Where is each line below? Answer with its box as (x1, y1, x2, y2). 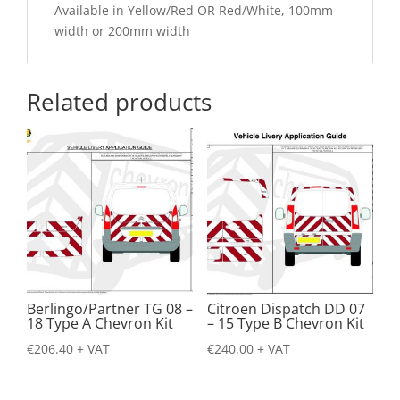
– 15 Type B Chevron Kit (206, 312, 364, 333)
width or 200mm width (54, 22, 190, 40)
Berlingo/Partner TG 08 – (27, 298, 193, 319)
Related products (27, 86, 212, 119)
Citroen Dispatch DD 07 (206, 298, 365, 319)
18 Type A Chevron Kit (27, 312, 173, 333)
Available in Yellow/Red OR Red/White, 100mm (54, 2, 333, 20)
